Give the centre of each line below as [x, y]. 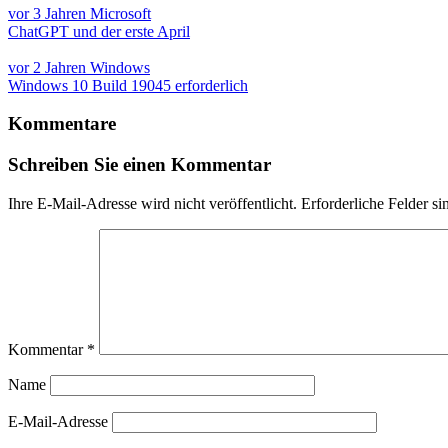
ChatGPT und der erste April [99, 31]
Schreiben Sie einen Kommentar [139, 165]
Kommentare [62, 124]
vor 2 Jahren [49, 67]
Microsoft [120, 13]
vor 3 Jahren [49, 13]
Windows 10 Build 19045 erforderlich [128, 85]
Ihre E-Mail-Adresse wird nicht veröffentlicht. [152, 203]
